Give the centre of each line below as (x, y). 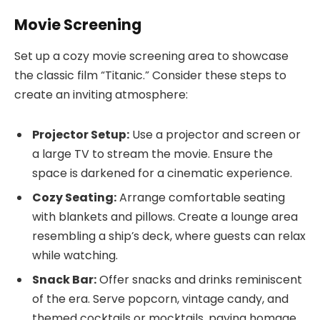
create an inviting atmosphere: (101, 94)
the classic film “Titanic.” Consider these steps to (150, 75)
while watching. (75, 255)
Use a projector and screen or (215, 134)
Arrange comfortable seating (201, 197)
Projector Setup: (81, 134)
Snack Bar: (64, 279)
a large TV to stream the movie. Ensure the (152, 154)
